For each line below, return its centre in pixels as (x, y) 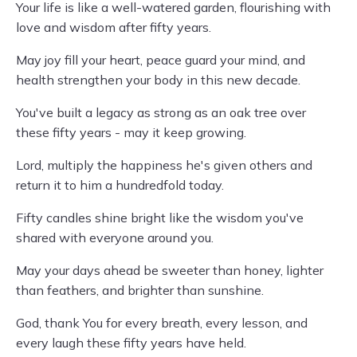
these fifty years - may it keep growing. (131, 132)
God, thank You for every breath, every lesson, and (162, 323)
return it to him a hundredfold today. (120, 185)
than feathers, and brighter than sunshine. (140, 290)
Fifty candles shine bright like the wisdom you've (160, 218)
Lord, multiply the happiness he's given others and (164, 165)
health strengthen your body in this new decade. (158, 80)
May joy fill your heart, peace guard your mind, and (161, 60)
